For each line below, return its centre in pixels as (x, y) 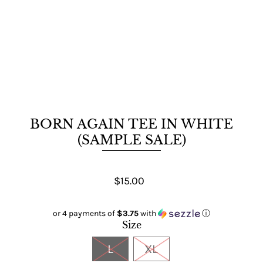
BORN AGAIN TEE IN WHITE (131, 124)
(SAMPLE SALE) (131, 140)
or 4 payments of (85, 213)
